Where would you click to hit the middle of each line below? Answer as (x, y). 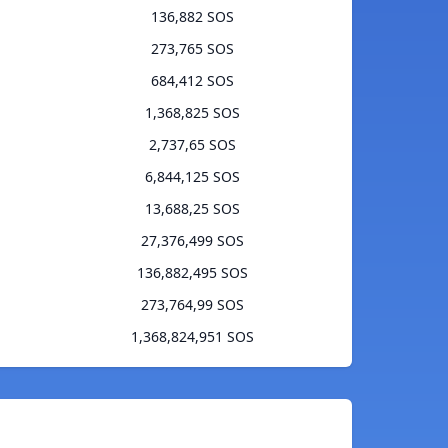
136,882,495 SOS (192, 273)
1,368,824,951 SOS (192, 337)
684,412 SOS (192, 81)
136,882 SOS (192, 17)
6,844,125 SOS (192, 177)
